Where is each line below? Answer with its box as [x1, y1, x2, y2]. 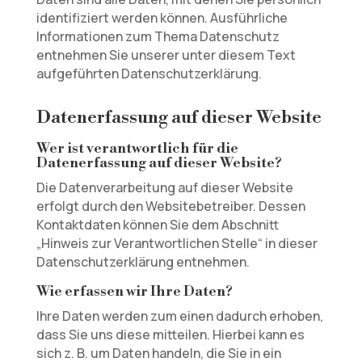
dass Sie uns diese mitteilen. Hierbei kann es [36, 326, 305, 343]
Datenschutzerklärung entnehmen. [36, 253, 250, 271]
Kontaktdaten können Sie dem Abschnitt [36, 216, 279, 234]
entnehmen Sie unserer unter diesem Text [36, 46, 296, 64]
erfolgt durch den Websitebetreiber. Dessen [36, 197, 305, 215]
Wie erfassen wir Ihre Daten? [36, 282, 233, 301]
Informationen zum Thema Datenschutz [36, 27, 280, 45]
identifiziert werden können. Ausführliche [36, 9, 288, 27]
